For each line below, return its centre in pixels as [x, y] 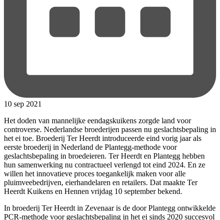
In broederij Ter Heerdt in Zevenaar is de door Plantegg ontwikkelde [110, 208]
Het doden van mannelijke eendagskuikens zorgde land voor [97, 120]
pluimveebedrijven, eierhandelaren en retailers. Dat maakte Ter [101, 182]
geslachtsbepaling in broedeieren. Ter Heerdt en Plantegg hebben [104, 156]
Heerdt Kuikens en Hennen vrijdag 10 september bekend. [93, 191]
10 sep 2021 [23, 104]
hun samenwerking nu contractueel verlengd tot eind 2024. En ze [105, 165]
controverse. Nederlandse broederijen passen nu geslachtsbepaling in [110, 129]
